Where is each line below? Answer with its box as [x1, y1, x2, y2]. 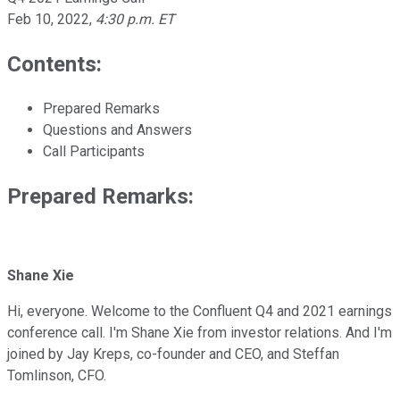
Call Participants [43, 142, 145, 160]
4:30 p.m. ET [96, 10, 175, 28]
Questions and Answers [43, 121, 192, 138]
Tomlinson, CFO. [7, 367, 106, 385]
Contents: [7, 51, 102, 77]
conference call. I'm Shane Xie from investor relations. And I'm [7, 324, 392, 342]
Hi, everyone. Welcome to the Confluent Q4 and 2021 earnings [7, 303, 392, 321]
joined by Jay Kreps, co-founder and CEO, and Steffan [7, 346, 339, 363]
